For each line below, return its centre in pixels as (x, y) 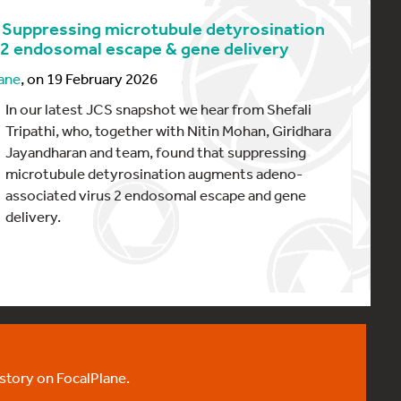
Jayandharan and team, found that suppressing (156, 152)
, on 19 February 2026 (89, 78)
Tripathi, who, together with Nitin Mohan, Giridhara (169, 130)
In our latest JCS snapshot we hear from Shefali (159, 109)
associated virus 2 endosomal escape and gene (156, 195)
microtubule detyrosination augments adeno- (154, 173)
